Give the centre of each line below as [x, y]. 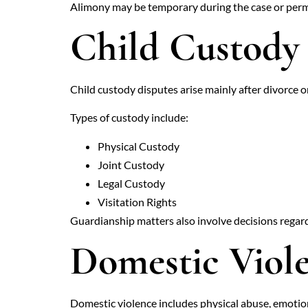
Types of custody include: [129, 118]
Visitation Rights [137, 201]
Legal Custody [131, 183]
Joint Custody [131, 164]
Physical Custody [139, 146]
